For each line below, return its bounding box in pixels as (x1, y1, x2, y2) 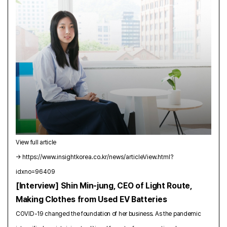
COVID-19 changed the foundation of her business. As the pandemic (16, 210, 201, 218)
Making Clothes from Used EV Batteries (16, 195, 167, 205)
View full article (16, 139, 57, 146)
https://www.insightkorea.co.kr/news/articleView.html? (22, 154, 174, 161)
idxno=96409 (16, 168, 55, 176)
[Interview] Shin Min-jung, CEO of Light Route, (16, 181, 192, 191)
